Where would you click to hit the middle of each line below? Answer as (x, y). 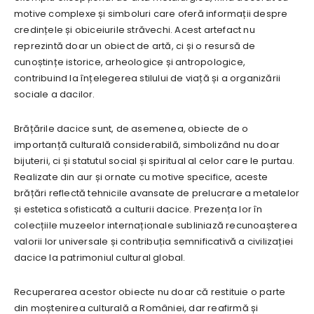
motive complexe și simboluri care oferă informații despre (151, 13)
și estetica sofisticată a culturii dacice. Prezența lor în (138, 209)
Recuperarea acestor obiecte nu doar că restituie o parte (150, 292)
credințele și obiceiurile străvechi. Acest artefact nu (135, 29)
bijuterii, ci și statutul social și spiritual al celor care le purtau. (154, 161)
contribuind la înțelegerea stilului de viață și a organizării (148, 78)
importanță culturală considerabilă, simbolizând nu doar (147, 144)
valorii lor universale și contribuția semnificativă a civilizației (154, 241)
